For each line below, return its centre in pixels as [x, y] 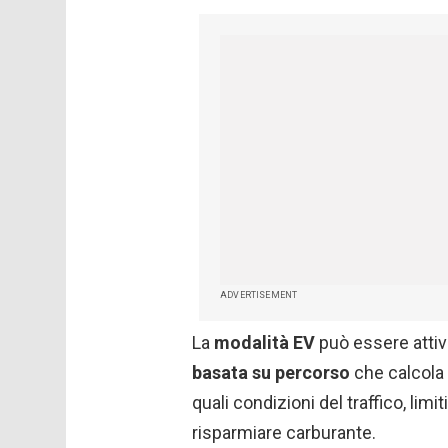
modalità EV [264, 343]
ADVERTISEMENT [259, 295]
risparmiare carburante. [284, 433]
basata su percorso [271, 373]
